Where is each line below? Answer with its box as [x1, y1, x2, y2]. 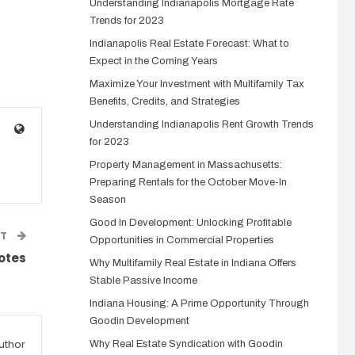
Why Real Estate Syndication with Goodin [89, 338, 283, 349]
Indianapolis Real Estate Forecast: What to [89, 38, 289, 49]
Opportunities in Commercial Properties [89, 235, 274, 246]
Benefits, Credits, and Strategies [89, 96, 240, 107]
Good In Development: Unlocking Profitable [89, 217, 292, 228]
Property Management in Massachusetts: [89, 159, 282, 170]
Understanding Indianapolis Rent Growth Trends [89, 119, 314, 130]
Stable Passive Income [89, 275, 197, 286]
